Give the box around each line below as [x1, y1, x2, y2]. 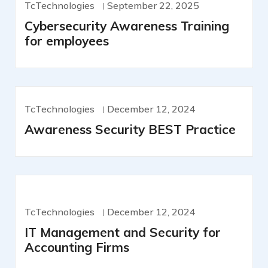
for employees [25, 33, 109, 49]
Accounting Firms [25, 239, 129, 255]
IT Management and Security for [25, 224, 221, 240]
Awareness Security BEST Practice [25, 121, 236, 138]
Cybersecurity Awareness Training [25, 18, 229, 34]
